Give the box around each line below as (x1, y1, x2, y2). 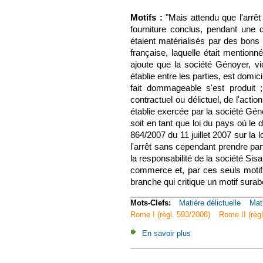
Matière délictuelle (179, 198, 241, 207)
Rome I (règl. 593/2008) (130, 210, 210, 219)
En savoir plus (142, 228, 191, 238)
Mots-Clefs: (130, 198, 173, 207)
